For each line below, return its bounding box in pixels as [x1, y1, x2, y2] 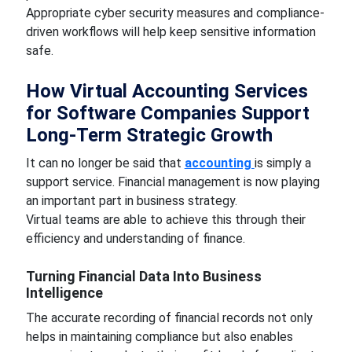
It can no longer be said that [25, 156, 185, 170]
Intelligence [25, 284, 103, 301]
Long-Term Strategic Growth [25, 124, 273, 146]
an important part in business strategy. [25, 193, 237, 208]
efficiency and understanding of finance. [25, 231, 245, 246]
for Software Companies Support [25, 102, 310, 124]
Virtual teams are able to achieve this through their [25, 212, 306, 227]
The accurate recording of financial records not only [25, 310, 313, 325]
